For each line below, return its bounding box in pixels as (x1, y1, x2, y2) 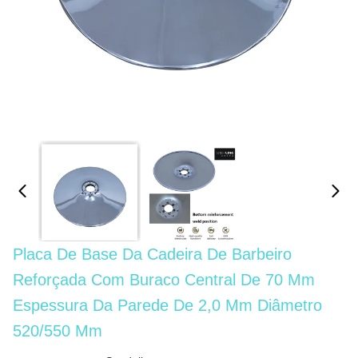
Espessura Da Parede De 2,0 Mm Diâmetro (13, 296, 322, 314)
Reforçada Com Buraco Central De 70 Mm (13, 271, 315, 288)
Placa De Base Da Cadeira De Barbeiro (13, 245, 292, 263)
